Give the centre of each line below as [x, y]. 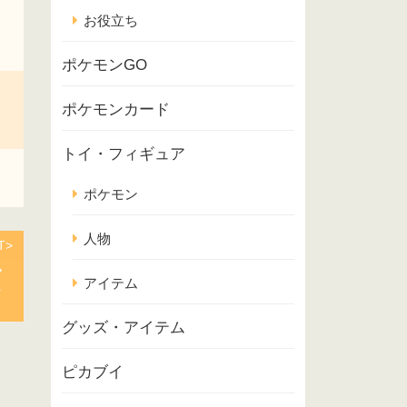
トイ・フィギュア [124, 154]
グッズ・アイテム [124, 328]
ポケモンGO [104, 65]
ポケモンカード [116, 109]
